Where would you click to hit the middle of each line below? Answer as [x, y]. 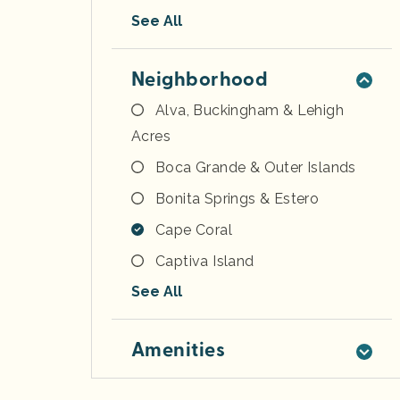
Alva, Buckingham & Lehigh [250, 110]
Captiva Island [205, 261]
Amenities [178, 350]
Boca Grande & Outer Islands [256, 167]
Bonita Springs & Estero [237, 198]
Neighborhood [200, 79]
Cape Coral [194, 229]
